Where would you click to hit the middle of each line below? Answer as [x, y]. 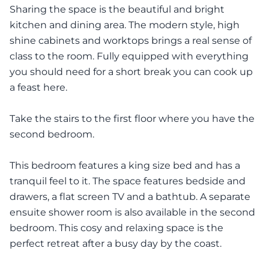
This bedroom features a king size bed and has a [125, 166]
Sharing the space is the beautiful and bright [117, 10]
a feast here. [38, 88]
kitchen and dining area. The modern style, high [125, 25]
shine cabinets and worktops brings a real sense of [131, 41]
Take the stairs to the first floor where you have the [132, 119]
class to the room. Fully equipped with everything [129, 56]
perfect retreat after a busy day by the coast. [116, 244]
